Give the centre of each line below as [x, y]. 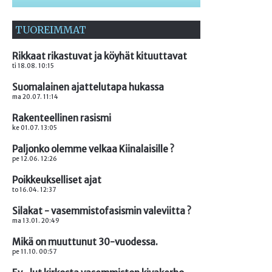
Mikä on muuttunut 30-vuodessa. [85, 242]
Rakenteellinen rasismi [62, 118]
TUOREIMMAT [51, 30]
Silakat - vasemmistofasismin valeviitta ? [102, 211]
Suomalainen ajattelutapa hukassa [88, 87]
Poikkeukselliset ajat [57, 180]
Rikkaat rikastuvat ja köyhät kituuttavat [100, 56]
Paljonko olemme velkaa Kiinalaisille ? [93, 149]
